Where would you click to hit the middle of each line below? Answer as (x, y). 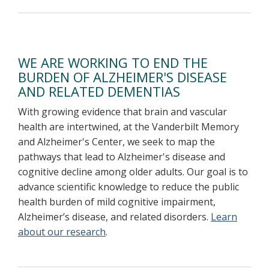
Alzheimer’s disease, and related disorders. (114, 217)
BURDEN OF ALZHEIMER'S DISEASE (122, 77)
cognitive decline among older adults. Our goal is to (133, 172)
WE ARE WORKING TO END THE (113, 63)
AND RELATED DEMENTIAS (99, 92)
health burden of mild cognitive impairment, (117, 202)
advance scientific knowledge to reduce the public (128, 187)
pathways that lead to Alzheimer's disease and (122, 157)
